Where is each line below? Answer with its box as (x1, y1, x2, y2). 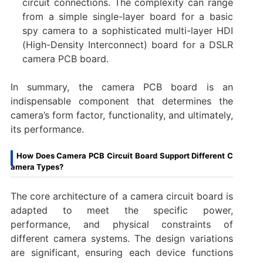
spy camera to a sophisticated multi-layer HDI (22, 25, 234, 37)
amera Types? (10, 162, 63, 172)
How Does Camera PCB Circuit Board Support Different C (16, 151, 234, 161)
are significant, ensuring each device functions (10, 247, 234, 259)
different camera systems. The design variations (10, 232, 234, 245)
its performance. (10, 123, 84, 136)
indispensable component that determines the (10, 95, 234, 107)
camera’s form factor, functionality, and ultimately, (10, 109, 234, 122)
